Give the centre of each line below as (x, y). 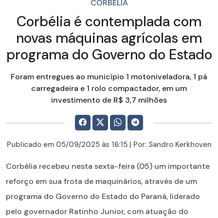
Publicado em (31, 144)
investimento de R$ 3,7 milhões (109, 100)
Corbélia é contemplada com (109, 21)
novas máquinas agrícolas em (109, 38)
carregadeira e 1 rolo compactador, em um (109, 88)
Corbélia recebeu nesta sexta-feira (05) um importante (108, 166)
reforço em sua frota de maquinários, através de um (101, 181)
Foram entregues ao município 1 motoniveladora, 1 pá (109, 76)
